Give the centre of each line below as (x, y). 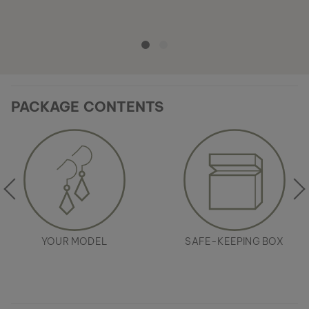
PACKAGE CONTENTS (88, 107)
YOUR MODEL (74, 241)
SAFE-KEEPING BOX (235, 241)
